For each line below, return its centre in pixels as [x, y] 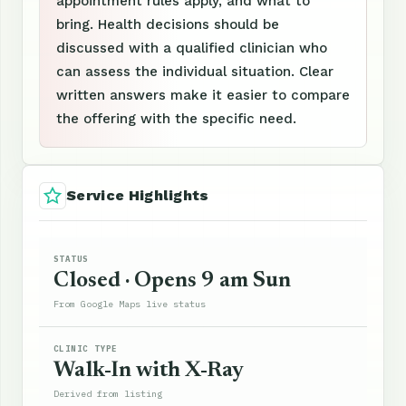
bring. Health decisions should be [168, 24]
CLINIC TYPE [86, 348]
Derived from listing [108, 393]
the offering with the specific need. [176, 118]
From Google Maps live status [130, 304]
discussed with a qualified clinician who [192, 48]
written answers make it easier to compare [203, 95]
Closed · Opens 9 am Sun [172, 280]
